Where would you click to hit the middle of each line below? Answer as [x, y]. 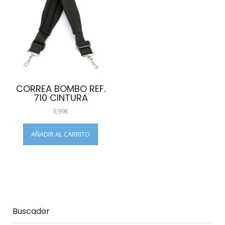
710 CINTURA [61, 97]
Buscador [31, 211]
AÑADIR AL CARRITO [61, 134]
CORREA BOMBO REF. [61, 88]
